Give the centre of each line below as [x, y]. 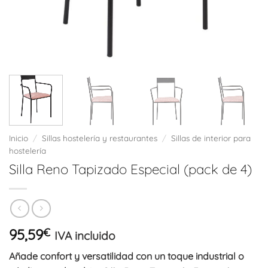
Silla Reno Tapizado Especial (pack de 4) [130, 169]
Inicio [19, 138]
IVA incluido [85, 236]
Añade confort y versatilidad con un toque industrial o [127, 256]
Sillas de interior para [211, 138]
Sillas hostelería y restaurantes [100, 138]
